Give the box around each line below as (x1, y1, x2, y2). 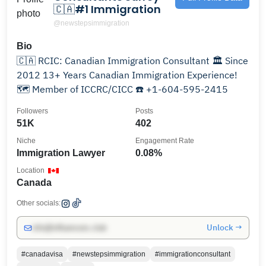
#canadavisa (21, 250, 63, 258)
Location (17, 166, 45, 175)
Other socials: (17, 199, 61, 207)
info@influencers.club (32, 223, 106, 232)
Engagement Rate (135, 137, 194, 145)
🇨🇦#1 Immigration (53, 2, 161, 17)
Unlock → (207, 222, 242, 233)
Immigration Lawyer (17, 148, 105, 158)
